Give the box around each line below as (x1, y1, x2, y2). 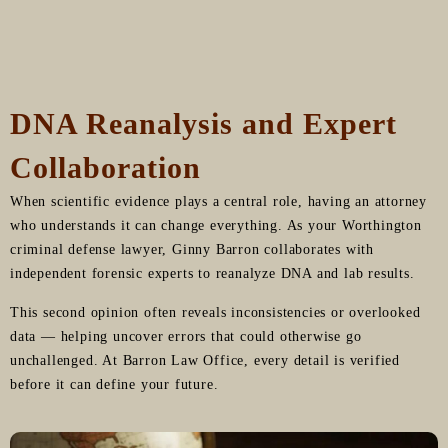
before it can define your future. (10, 376, 219, 392)
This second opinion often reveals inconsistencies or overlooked (10, 304, 421, 320)
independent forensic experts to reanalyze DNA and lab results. (10, 265, 415, 281)
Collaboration (10, 150, 201, 184)
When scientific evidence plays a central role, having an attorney (10, 193, 427, 209)
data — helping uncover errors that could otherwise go (10, 328, 362, 344)
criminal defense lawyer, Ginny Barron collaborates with (10, 241, 374, 257)
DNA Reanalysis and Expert (10, 106, 397, 140)
